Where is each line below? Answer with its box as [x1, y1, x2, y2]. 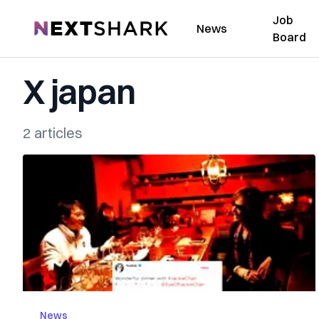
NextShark [33, 19, 87, 33]
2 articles [23, 124, 83, 142]
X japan [23, 70, 135, 113]
